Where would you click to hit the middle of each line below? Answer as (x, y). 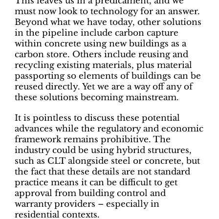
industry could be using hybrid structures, (103, 150)
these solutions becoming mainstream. (97, 97)
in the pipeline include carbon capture (97, 33)
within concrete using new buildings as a (100, 44)
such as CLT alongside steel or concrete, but (107, 161)
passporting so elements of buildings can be (108, 76)
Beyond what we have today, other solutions (108, 22)
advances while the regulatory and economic (109, 129)
